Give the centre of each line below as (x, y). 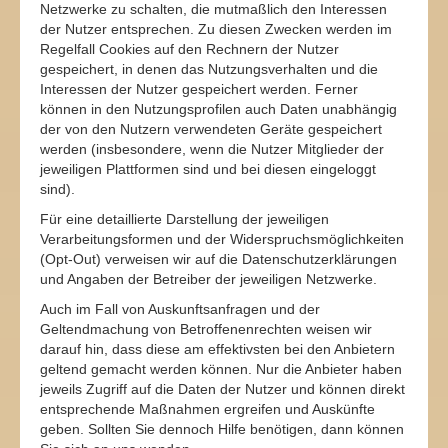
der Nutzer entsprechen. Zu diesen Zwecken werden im (216, 29)
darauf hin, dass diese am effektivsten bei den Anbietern (217, 349)
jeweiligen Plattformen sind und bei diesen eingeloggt (208, 169)
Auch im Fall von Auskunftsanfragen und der (180, 309)
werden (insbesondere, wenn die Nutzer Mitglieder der (212, 149)
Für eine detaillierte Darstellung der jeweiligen (184, 219)
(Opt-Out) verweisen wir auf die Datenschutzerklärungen (218, 259)
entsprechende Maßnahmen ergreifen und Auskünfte (207, 409)
